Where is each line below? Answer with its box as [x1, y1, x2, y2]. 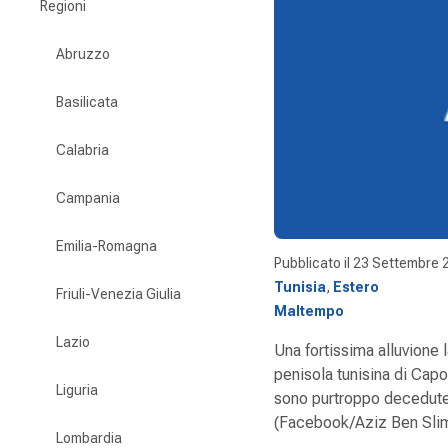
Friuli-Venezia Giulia [56, 286, 181, 302]
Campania [56, 190, 120, 206]
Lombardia [56, 430, 122, 446]
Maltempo [274, 303, 344, 320]
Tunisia [274, 279, 326, 296]
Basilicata [56, 94, 118, 110]
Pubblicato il [274, 255, 353, 272]
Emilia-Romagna [56, 238, 157, 254]
